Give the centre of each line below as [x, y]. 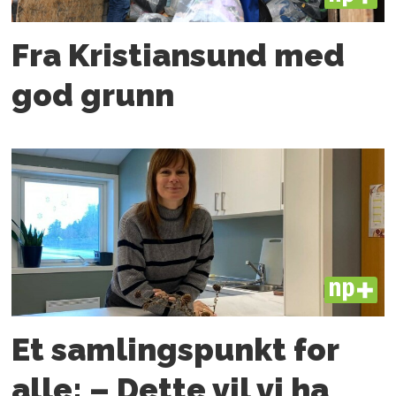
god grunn [93, 95]
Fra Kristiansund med [179, 56]
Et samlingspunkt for [175, 349]
